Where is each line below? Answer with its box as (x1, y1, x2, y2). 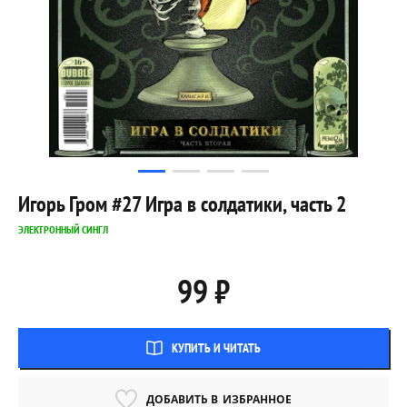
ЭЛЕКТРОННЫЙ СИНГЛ (18, 223, 108, 237)
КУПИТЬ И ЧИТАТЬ (172, 340, 261, 357)
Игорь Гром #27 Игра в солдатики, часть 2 (18, 190, 346, 219)
